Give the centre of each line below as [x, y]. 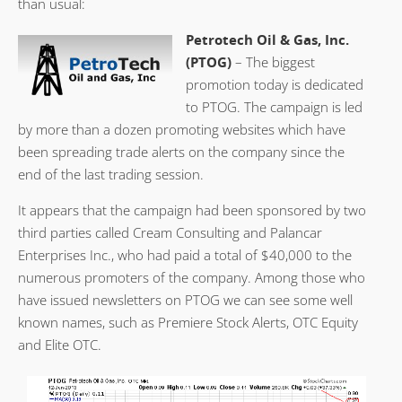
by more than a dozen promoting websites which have [182, 129]
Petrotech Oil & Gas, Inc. [267, 39]
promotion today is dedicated [275, 84]
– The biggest [273, 61]
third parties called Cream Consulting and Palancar [170, 232]
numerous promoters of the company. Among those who [192, 277]
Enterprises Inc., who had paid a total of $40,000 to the [185, 254]
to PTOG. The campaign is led [274, 106]
